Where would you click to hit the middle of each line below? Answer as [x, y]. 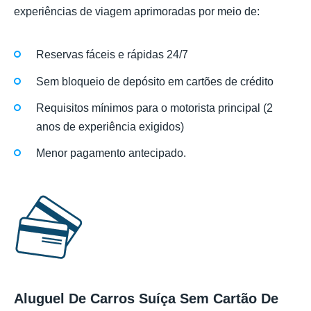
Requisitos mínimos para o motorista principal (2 [154, 108]
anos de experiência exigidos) [110, 126]
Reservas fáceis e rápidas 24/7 [112, 55]
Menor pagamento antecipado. [111, 153]
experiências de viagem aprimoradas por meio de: [137, 12]
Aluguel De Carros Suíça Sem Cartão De [146, 299]
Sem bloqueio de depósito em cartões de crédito [155, 81]
